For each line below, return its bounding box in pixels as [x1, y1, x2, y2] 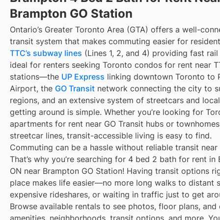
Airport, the [10, 83, 55, 93]
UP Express [61, 71, 105, 82]
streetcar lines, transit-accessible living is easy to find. [10, 130, 212, 140]
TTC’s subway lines [10, 48, 82, 58]
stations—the [10, 71, 61, 82]
